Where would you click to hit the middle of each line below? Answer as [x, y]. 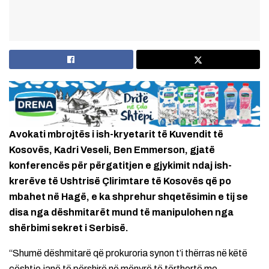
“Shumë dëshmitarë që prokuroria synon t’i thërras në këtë [128, 253]
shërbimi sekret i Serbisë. [69, 228]
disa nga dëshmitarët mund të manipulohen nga [121, 212]
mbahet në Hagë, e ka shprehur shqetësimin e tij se [128, 196]
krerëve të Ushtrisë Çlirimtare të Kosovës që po [120, 181]
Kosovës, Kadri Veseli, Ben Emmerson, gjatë [112, 150]
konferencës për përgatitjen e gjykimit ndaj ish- [120, 165]
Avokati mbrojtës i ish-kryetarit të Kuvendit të [116, 134]
